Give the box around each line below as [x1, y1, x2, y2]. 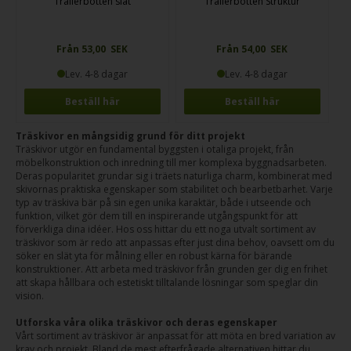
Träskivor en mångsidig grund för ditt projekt [16, 129, 245, 143]
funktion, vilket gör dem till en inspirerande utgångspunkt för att [16, 209, 298, 223]
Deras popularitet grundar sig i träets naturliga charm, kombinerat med [16, 169, 332, 183]
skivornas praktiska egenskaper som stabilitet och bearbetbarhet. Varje [16, 183, 333, 196]
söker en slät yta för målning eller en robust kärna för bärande [16, 249, 292, 262]
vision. [16, 289, 44, 302]
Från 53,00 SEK [56, 42, 128, 56]
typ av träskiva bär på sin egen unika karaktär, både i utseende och [16, 196, 311, 209]
